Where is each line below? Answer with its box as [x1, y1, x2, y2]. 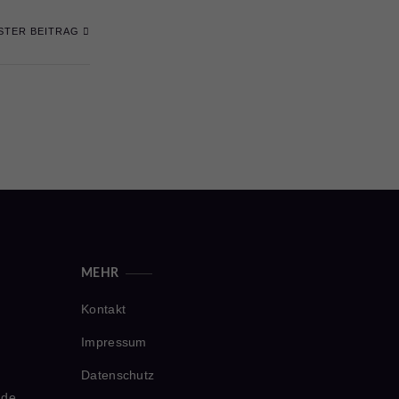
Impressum [81, 335, 147, 349]
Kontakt [81, 302, 126, 316]
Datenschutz [81, 368, 155, 382]
